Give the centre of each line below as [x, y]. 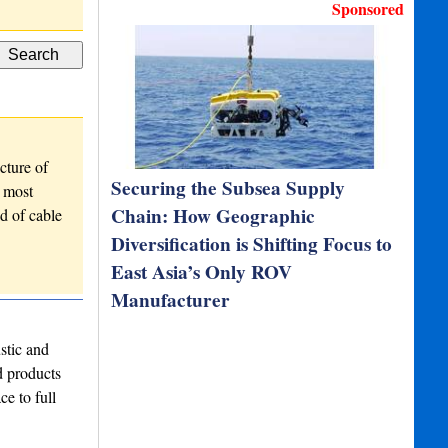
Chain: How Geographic [213, 216]
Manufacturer [171, 300]
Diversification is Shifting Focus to [252, 244]
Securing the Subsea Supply [228, 188]
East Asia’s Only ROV [202, 272]
